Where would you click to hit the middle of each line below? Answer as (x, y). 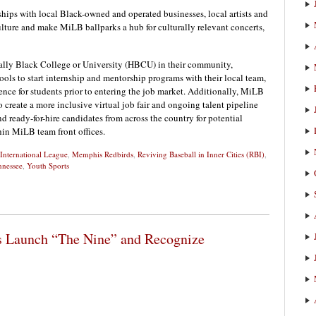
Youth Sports (48, 166)
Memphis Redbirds (103, 154)
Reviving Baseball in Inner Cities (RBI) (201, 154)
